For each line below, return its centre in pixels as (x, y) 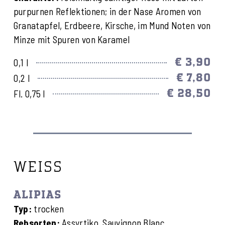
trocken (49, 208)
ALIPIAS (37, 195)
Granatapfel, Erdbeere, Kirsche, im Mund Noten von (112, 25)
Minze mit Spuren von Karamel (72, 39)
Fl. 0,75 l (29, 94)
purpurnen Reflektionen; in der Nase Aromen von (107, 11)
